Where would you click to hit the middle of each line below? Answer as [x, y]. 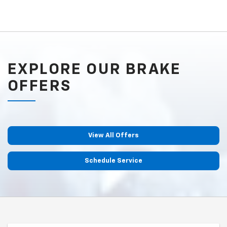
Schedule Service [113, 161]
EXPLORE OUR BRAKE [94, 70]
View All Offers [113, 136]
